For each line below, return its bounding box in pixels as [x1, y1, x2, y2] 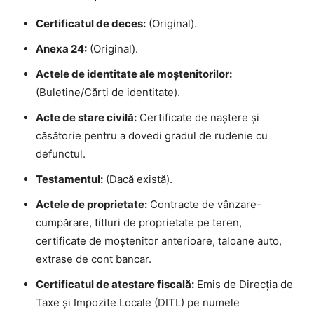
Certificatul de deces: [36, 16, 146, 30]
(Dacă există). [103, 172, 172, 186]
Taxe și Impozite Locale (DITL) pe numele [36, 295, 240, 309]
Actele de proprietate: [36, 197, 147, 211]
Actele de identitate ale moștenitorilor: [36, 67, 232, 81]
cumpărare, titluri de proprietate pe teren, [36, 215, 242, 229]
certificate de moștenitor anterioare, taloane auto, [36, 233, 282, 247]
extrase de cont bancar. [36, 252, 151, 266]
